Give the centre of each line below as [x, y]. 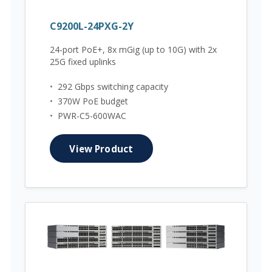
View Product [101, 148]
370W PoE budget [93, 101]
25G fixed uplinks [83, 61]
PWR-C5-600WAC [92, 116]
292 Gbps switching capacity [113, 87]
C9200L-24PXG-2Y [92, 26]
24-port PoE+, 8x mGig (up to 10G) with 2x [133, 49]
